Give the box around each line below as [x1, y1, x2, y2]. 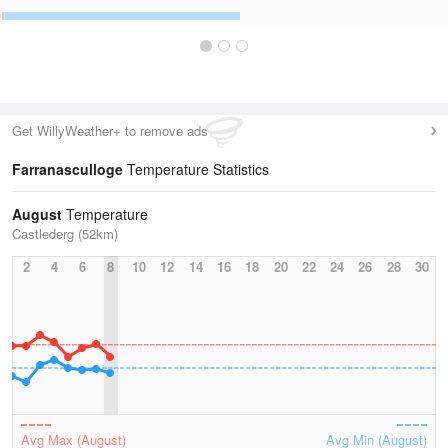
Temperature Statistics [123, 159, 269, 179]
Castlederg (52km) [12, 224, 118, 243]
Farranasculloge [12, 159, 123, 179]
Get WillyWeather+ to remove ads [12, 121, 208, 140]
